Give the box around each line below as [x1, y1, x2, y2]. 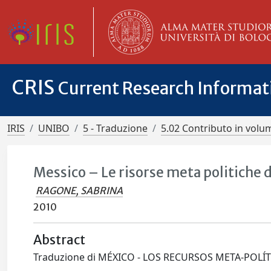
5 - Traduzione [83, 122, 148, 135]
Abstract [33, 232, 86, 248]
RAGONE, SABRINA [36, 184, 123, 197]
